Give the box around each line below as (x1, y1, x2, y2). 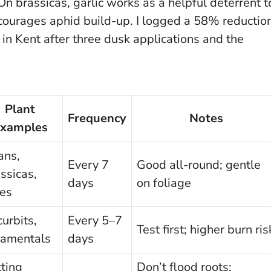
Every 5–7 (68, 212, 122, 229)
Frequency (68, 109, 126, 126)
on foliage (137, 174, 191, 191)
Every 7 (68, 156, 109, 173)
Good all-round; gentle (137, 156, 261, 173)
